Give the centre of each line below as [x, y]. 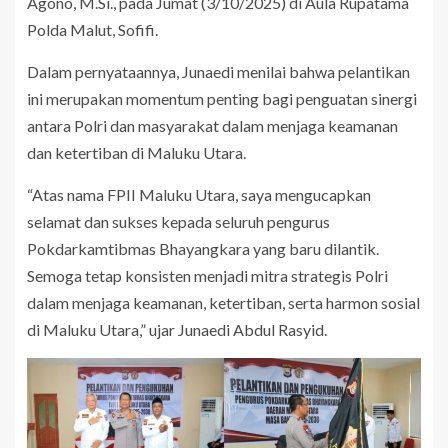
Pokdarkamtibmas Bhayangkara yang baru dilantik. [203, 248]
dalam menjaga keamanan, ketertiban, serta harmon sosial [223, 302]
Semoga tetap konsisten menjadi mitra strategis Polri [207, 275]
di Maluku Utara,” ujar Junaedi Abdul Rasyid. [177, 329]
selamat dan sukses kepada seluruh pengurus [178, 221]
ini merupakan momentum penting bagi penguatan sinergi [222, 98]
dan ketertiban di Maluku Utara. [136, 152]
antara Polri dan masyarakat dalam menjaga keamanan [212, 125]
